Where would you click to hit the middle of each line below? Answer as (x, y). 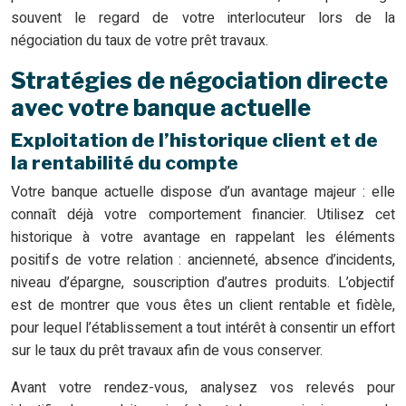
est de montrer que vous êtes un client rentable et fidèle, (203, 306)
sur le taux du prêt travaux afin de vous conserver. (167, 351)
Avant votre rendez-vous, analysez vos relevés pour (203, 388)
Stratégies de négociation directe (199, 81)
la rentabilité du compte (125, 163)
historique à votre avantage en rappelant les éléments (203, 238)
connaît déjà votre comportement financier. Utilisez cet (203, 215)
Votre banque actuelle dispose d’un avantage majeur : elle (203, 193)
